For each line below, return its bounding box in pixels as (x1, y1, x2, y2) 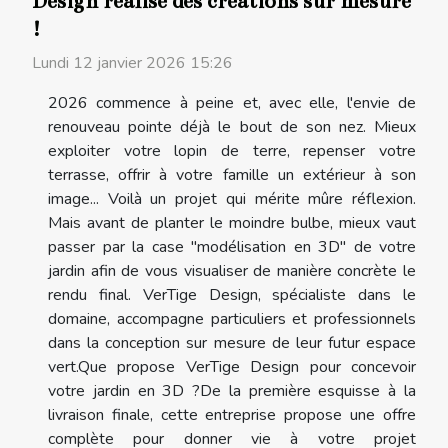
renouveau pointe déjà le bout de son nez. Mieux (48, 115, 416, 138)
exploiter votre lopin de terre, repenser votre (48, 139, 416, 162)
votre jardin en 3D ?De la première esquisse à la (48, 379, 416, 402)
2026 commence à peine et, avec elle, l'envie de (48, 91, 416, 114)
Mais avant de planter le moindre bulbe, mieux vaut (48, 211, 416, 234)
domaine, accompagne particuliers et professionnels (48, 307, 416, 330)
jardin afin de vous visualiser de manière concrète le (48, 259, 416, 282)
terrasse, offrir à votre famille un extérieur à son (48, 163, 416, 186)
